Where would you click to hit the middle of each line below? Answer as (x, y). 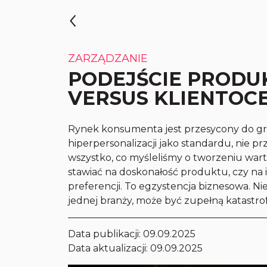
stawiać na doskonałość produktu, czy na (167, 172)
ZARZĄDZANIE (108, 58)
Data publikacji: (106, 234)
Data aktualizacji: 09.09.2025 (136, 248)
